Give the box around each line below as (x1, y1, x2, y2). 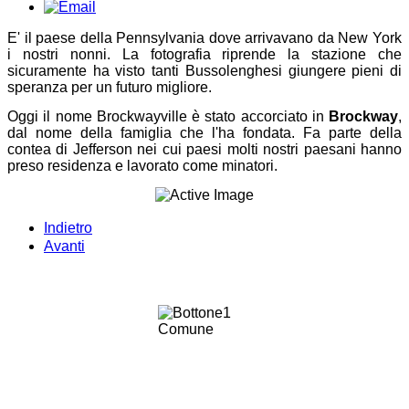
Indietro (44, 219, 92, 236)
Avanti (44, 237, 85, 254)
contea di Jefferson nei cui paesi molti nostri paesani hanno (7, 141, 402, 157)
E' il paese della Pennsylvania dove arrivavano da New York (7, 29, 402, 46)
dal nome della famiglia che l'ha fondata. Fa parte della (7, 124, 402, 141)
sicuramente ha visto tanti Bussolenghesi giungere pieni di (7, 62, 402, 79)
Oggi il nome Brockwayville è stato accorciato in (7, 108, 329, 124)
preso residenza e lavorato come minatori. (7, 157, 278, 173)
